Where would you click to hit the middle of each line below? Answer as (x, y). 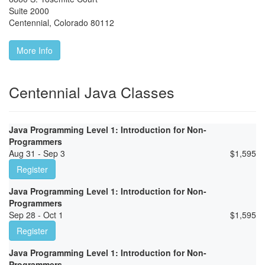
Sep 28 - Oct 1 (36, 215)
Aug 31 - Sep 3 (37, 153)
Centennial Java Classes (92, 92)
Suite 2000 (29, 11)
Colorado (71, 23)
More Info (35, 51)
